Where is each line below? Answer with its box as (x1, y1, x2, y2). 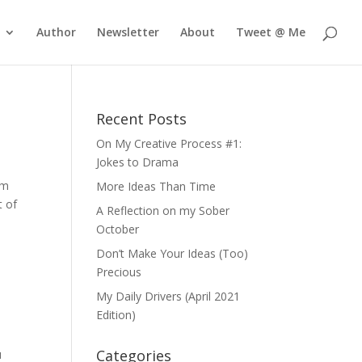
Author (36, 24, 76, 40)
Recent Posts (96, 109, 187, 128)
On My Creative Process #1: (96, 136, 242, 151)
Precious (96, 264, 142, 280)
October (96, 221, 140, 237)
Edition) (96, 307, 137, 322)
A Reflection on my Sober (96, 203, 230, 218)
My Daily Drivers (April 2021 (96, 288, 241, 304)
